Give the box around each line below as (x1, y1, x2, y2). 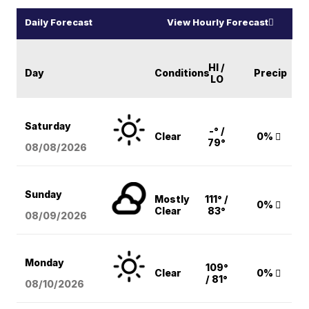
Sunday (25, 188, 63, 200)
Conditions (154, 66, 210, 79)
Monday (25, 256, 65, 268)
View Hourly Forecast (166, 16, 268, 28)
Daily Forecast (25, 16, 93, 28)
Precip (254, 66, 288, 79)
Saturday (25, 119, 72, 132)
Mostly (154, 192, 190, 205)
